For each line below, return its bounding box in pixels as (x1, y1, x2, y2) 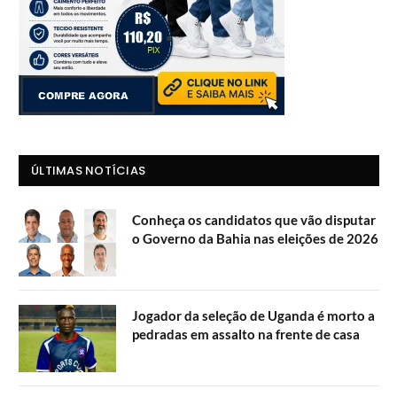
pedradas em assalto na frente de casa (132, 325, 360, 342)
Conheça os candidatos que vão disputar (132, 211, 376, 228)
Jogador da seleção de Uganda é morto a (132, 307, 375, 323)
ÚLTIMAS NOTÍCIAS (31, 161, 146, 179)
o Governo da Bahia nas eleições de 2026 (132, 230, 378, 246)
